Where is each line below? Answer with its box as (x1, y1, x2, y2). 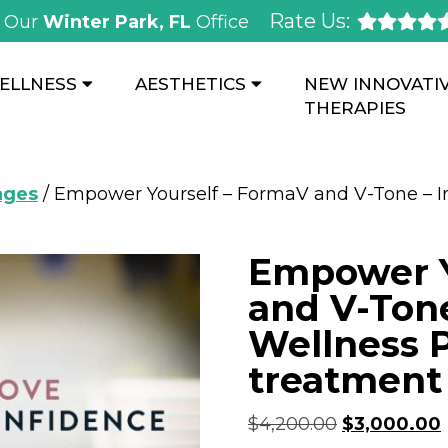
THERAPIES (304, 98, 406, 119)
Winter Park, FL (42, 11, 196, 33)
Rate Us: (268, 9, 350, 33)
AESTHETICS (135, 74, 246, 95)
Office (195, 11, 249, 33)
